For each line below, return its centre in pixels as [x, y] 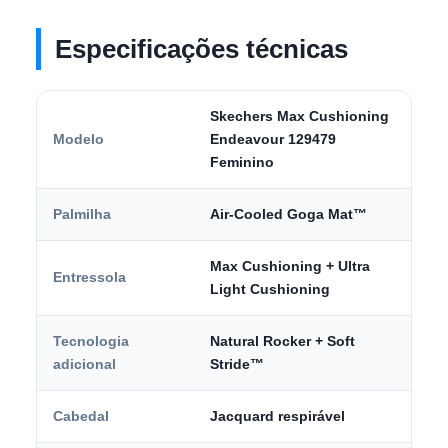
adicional [84, 364]
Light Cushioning [270, 289]
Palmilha [82, 214]
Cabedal [81, 416]
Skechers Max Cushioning [299, 116]
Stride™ [237, 364]
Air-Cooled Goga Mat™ [288, 214]
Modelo [78, 139]
